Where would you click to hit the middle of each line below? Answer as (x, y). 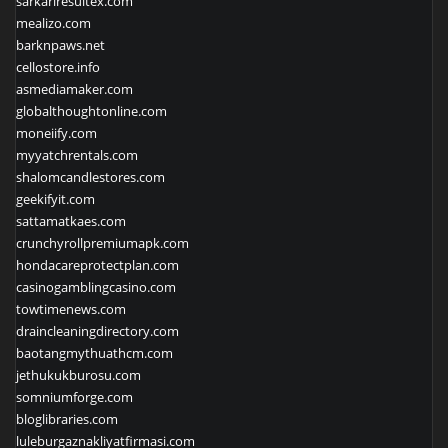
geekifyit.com (55, 198)
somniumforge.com (74, 396)
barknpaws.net (60, 44)
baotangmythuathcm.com (94, 352)
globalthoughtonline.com (91, 110)
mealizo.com (53, 22)
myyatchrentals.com (77, 154)
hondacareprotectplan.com (97, 264)
